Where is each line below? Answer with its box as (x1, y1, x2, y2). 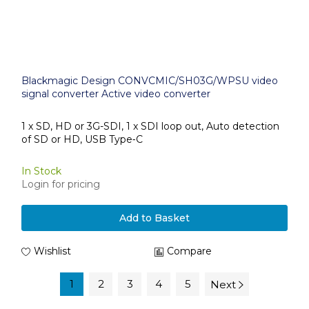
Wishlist (34, 245, 71, 257)
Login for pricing (21, 178, 100, 190)
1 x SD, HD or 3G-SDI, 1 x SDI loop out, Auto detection (21, 119, 279, 132)
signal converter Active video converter (21, 88, 210, 100)
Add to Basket (119, 212, 190, 224)
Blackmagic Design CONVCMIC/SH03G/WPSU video (21, 74, 278, 87)
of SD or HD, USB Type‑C (21, 132, 143, 146)
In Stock (21, 165, 61, 177)
